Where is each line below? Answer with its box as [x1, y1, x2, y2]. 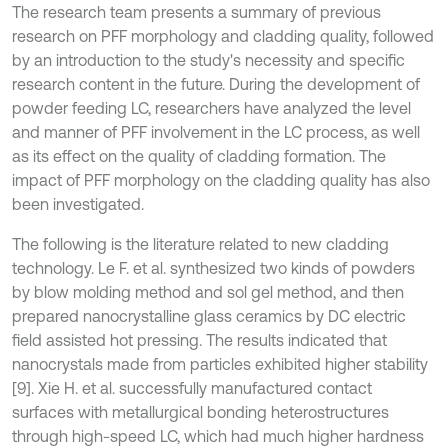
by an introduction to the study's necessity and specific [12, 51, 405, 69]
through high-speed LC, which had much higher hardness [12, 427, 424, 445]
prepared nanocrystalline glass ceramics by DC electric [12, 307, 406, 325]
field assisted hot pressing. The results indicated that [12, 331, 387, 349]
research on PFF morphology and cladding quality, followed [12, 27, 434, 45]
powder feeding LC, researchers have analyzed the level [12, 99, 411, 117]
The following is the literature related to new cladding [12, 235, 389, 253]
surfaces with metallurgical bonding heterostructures [12, 403, 389, 421]
